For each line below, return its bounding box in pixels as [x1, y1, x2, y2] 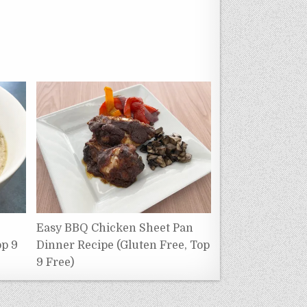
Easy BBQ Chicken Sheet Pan [36, 221, 193, 234]
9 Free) [36, 256, 74, 269]
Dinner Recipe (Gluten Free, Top [36, 238, 210, 251]
